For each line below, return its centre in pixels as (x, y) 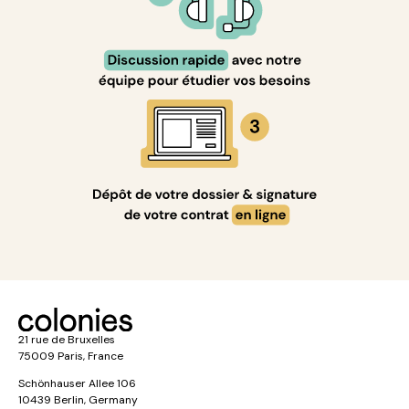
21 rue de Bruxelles (67, 340)
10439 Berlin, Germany (78, 400)
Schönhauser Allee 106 (77, 383)
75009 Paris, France (71, 356)
